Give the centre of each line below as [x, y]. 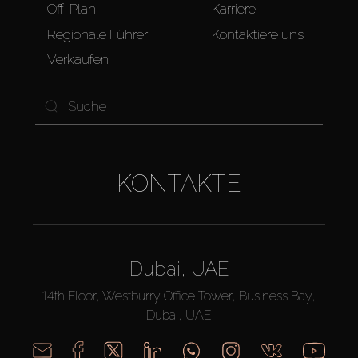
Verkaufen [78, 60]
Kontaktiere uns [258, 34]
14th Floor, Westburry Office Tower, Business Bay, [179, 296]
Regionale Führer [97, 34]
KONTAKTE [179, 184]
